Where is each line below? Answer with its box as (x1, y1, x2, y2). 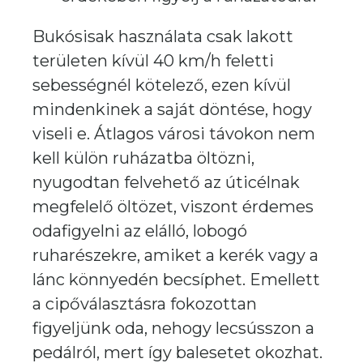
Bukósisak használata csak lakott (32, 27, 293, 46)
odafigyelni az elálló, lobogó (32, 221, 247, 241)
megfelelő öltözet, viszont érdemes (32, 197, 314, 216)
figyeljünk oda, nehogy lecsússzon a (32, 318, 314, 338)
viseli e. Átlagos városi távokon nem (32, 124, 315, 143)
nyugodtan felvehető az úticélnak (32, 173, 300, 192)
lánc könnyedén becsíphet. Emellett (32, 270, 320, 289)
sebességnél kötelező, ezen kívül (32, 75, 291, 95)
